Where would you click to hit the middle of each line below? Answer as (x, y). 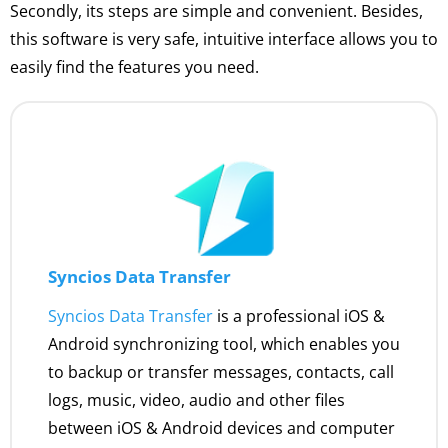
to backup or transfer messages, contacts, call (221, 372)
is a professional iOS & (299, 316)
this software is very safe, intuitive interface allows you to (224, 39)
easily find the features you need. (134, 67)
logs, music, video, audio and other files (196, 400)
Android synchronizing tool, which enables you (224, 344)
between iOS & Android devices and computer (221, 428)
